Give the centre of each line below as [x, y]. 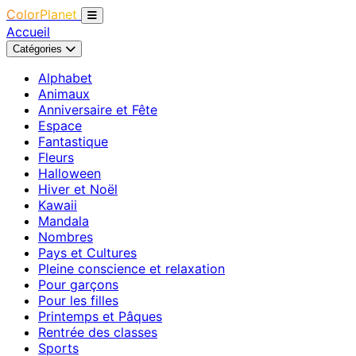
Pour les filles [78, 300]
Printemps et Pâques [100, 316]
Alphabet [65, 78]
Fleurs [56, 157]
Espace [60, 126]
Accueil [28, 32]
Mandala [64, 221]
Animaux [64, 94]
